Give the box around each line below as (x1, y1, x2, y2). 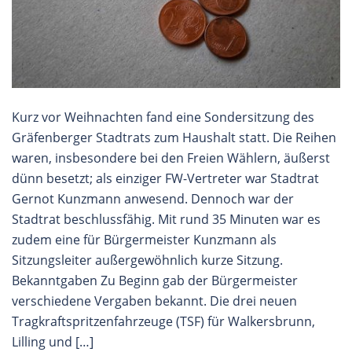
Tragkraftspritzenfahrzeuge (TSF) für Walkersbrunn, (12, 312, 315, 330)
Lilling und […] (12, 332, 93, 350)
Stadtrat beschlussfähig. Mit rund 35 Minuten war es (12, 210, 321, 228)
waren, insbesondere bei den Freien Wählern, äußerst (12, 148, 330, 167)
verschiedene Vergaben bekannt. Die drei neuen (12, 291, 297, 310)
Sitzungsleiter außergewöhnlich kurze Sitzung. (12, 251, 283, 269)
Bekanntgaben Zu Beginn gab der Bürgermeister (12, 271, 298, 289)
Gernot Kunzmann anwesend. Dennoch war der (12, 189, 294, 207)
